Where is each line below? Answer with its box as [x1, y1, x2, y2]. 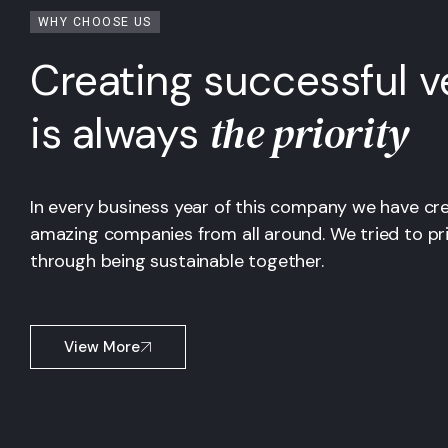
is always [30, 106, 209, 161]
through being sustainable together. [30, 249, 324, 273]
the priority [208, 104, 409, 162]
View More [64, 337, 140, 357]
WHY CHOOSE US [38, 13, 152, 31]
